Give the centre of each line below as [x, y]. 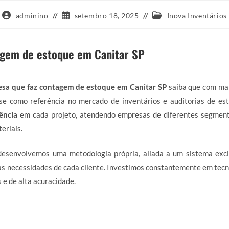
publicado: [79, 25]
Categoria [169, 15]
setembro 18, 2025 [107, 15]
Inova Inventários [197, 15]
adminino [32, 15]
